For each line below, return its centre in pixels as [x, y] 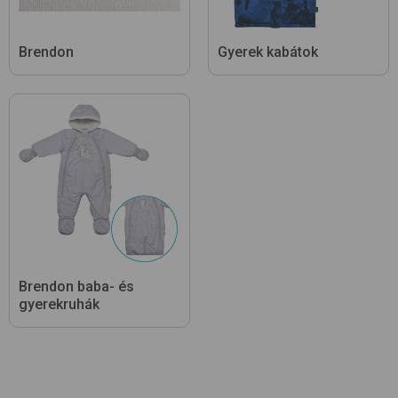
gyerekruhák [59, 305]
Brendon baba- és [76, 287]
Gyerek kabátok [268, 52]
